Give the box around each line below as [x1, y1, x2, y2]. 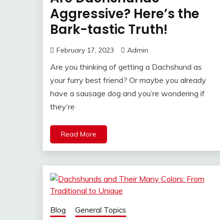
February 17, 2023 [56, 45, 114, 55]
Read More [61, 129, 96, 138]
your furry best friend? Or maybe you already [50, 75, 206, 85]
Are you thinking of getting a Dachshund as [50, 61, 202, 72]
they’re [50, 101, 75, 111]
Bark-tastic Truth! [50, 20, 167, 38]
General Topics [75, 205, 126, 215]
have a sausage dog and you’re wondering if [50, 88, 205, 98]
